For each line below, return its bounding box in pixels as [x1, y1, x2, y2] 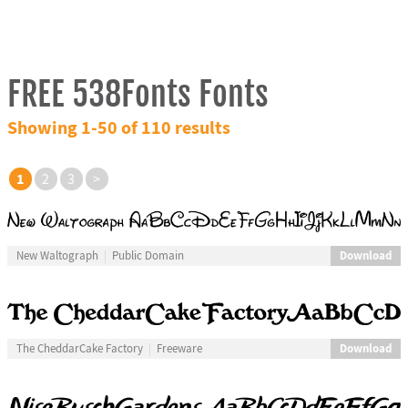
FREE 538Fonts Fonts [6, 73, 269, 115]
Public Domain [111, 249, 184, 264]
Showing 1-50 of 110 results [6, 116, 230, 141]
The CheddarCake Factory [15, 341, 143, 356]
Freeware [156, 341, 202, 356]
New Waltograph [15, 249, 98, 264]
